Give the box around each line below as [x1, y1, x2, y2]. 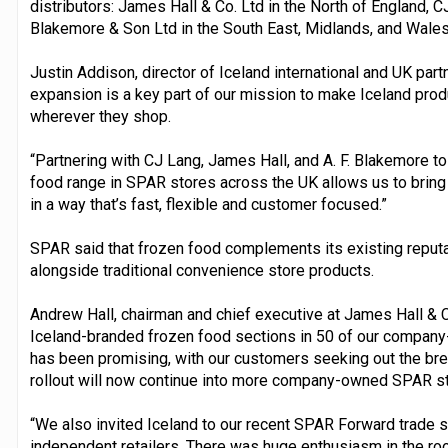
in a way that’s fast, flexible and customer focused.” [29, 194, 387, 214]
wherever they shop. [29, 106, 171, 126]
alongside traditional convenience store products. [29, 260, 374, 280]
